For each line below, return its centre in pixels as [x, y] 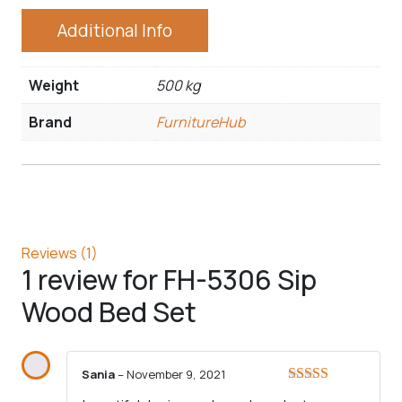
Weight [54, 85]
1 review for [92, 279]
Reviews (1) [60, 253]
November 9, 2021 [176, 374]
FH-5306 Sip [240, 279]
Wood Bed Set [109, 311]
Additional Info [115, 31]
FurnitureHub [201, 122]
